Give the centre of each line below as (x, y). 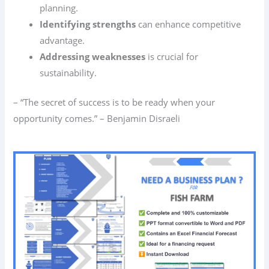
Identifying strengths (88, 24)
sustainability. (68, 72)
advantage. (62, 40)
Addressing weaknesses (93, 56)
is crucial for (172, 56)
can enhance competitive (189, 24)
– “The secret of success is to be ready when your (114, 102)
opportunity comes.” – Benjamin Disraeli (97, 118)
